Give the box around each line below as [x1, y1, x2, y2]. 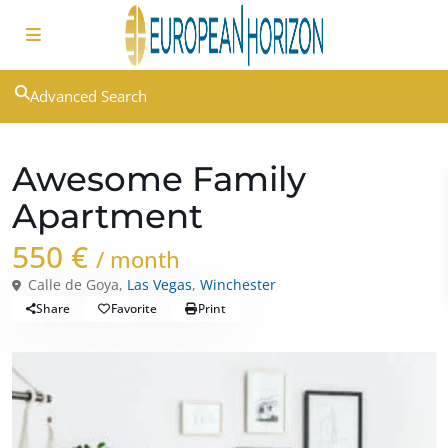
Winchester [200, 275, 276, 294]
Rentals [22, 141, 66, 159]
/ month [96, 244, 180, 274]
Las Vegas [127, 275, 192, 294]
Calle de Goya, [24, 275, 127, 294]
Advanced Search [30, 86, 147, 106]
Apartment [12, 195, 203, 237]
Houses [86, 141, 131, 159]
